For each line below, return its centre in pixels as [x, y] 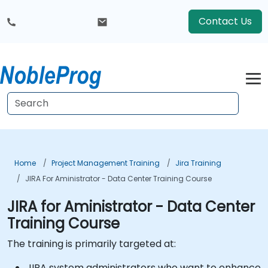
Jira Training [198, 163]
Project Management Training [106, 163]
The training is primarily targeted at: [92, 244]
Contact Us [225, 21]
